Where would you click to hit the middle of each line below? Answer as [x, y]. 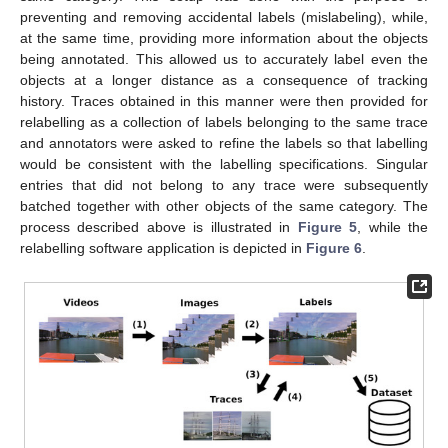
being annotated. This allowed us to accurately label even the [224, 59]
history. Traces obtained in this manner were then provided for [224, 101]
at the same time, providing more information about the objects [224, 38]
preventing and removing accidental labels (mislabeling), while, [224, 17]
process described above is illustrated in [159, 227]
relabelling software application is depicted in [163, 248]
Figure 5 [327, 227]
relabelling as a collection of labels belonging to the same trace [224, 122]
